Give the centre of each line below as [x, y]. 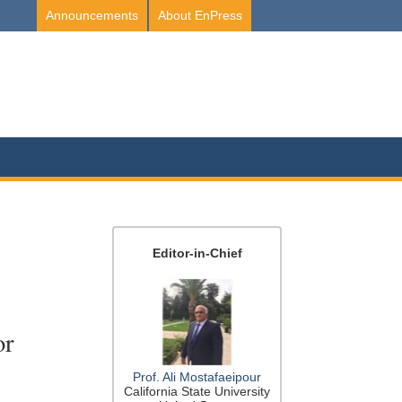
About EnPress [200, 15]
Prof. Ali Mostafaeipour [197, 377]
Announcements [92, 15]
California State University [197, 392]
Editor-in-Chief [197, 253]
